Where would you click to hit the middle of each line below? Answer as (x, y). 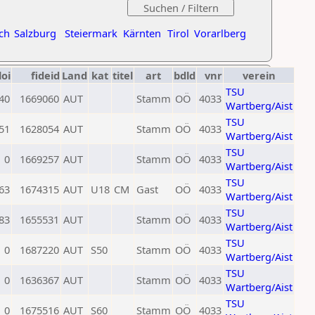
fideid (45, 75)
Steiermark (91, 33)
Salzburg (35, 33)
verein (259, 75)
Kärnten (142, 33)
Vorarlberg (220, 33)
